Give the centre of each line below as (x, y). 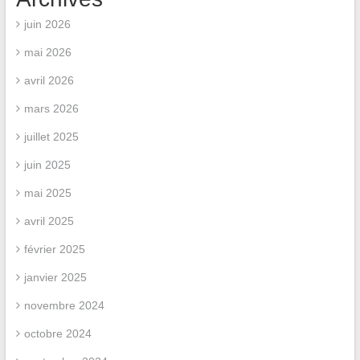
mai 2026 (47, 52)
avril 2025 (49, 221)
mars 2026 (51, 108)
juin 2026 (47, 24)
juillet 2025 (51, 136)
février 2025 (54, 249)
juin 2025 (47, 164)
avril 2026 (49, 80)
